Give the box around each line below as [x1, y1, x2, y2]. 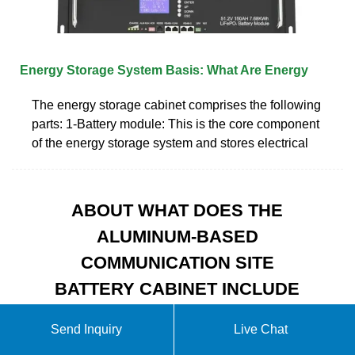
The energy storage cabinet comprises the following [32, 97, 321, 112]
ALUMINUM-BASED [96, 226, 258, 246]
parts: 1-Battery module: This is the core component [32, 116, 319, 131]
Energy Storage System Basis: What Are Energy [20, 63, 308, 77]
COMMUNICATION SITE [80, 252, 274, 273]
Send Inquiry [51, 323, 123, 336]
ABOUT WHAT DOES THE [71, 200, 284, 220]
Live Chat [234, 323, 288, 336]
